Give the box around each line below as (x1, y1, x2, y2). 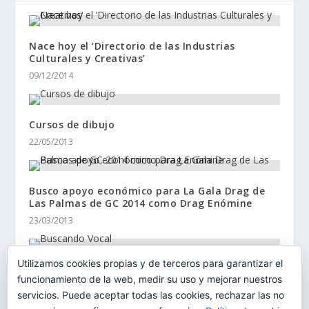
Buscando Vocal (29, 262, 110, 276)
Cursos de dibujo (29, 117, 115, 131)
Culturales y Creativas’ (29, 51, 146, 65)
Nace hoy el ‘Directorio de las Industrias (29, 39, 235, 52)
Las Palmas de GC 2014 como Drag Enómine (29, 196, 252, 210)
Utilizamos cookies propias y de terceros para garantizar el (17, 257, 283, 269)
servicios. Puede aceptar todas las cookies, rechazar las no (17, 289, 284, 301)
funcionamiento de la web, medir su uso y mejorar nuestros (17, 273, 282, 285)
